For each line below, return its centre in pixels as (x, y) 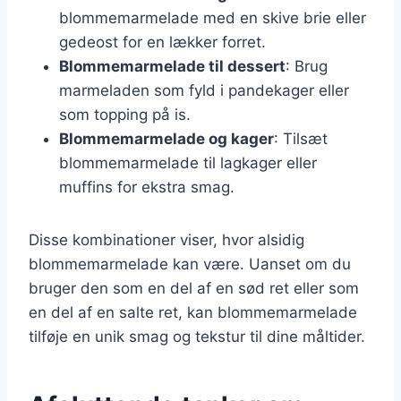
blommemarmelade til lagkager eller (188, 162)
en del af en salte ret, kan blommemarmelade (193, 312)
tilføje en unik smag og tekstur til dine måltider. (197, 336)
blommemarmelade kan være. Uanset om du (190, 264)
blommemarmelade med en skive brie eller (213, 17)
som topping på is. (125, 114)
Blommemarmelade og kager (166, 138)
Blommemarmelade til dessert (172, 66)
